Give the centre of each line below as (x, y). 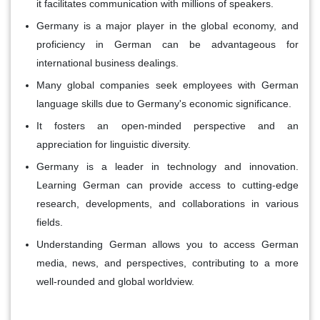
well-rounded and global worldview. (115, 281)
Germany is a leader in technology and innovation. (167, 166)
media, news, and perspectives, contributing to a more (167, 262)
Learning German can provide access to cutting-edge (167, 185)
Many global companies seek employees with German (167, 85)
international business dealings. (107, 62)
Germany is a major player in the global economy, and (167, 25)
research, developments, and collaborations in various (167, 203)
